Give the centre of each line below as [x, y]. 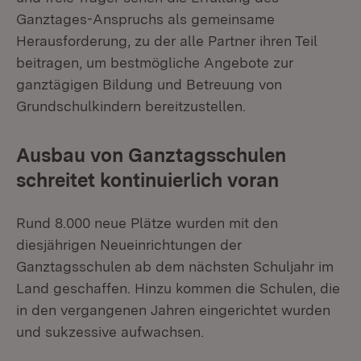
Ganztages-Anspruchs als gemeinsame [145, 19]
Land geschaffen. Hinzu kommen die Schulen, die [178, 288]
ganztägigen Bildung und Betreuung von [149, 84]
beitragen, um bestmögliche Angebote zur [155, 62]
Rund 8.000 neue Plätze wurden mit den [147, 223]
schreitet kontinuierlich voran [147, 180]
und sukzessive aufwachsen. [110, 332]
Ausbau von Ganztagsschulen [151, 155]
